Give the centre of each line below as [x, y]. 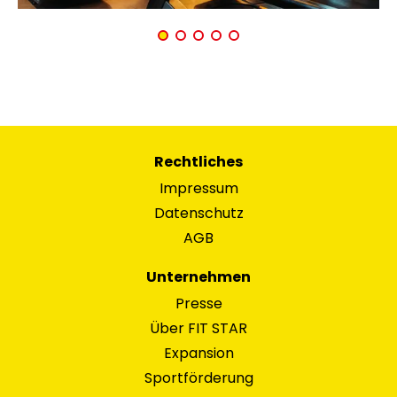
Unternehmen [198, 277]
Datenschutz [198, 213]
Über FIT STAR [198, 328]
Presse [198, 304]
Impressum [198, 188]
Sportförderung [198, 378]
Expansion [198, 353]
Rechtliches [198, 162]
